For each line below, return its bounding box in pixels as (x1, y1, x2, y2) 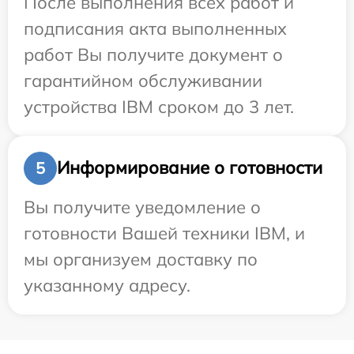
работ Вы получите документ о (24, 43, 283, 66)
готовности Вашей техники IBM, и (24, 221, 305, 244)
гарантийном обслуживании (24, 69, 262, 92)
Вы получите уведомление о (24, 195, 261, 218)
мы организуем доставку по (24, 247, 258, 270)
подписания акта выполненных (24, 17, 287, 40)
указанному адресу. (24, 273, 190, 296)
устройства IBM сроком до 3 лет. (24, 95, 294, 118)
